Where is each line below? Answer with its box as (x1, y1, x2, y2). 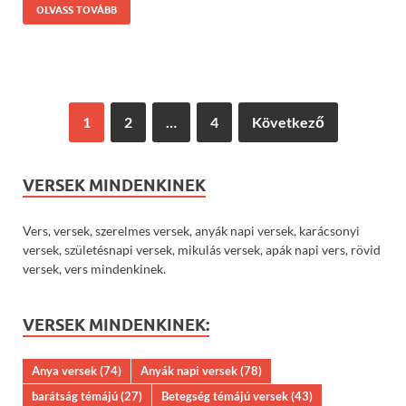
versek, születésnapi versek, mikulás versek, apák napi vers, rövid (23, 242, 381, 258)
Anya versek (32, 363, 97, 379)
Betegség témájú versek (161, 389, 288, 404)
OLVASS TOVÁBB (36, 4, 117, 17)
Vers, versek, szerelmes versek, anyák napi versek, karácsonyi (23, 223, 360, 239)
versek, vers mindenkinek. (23, 261, 166, 277)
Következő (251, 113, 324, 131)
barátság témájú (32, 389, 118, 404)
